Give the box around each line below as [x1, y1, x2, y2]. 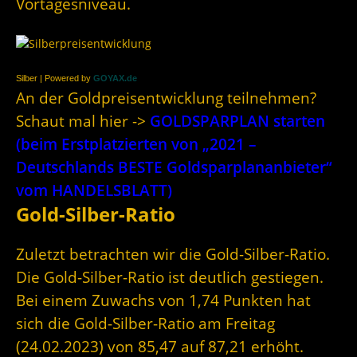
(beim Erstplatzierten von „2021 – [16, 134, 257, 155]
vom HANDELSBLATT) [16, 180, 172, 201]
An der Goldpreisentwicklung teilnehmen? [16, 88, 316, 108]
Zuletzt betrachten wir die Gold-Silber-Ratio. [16, 244, 330, 265]
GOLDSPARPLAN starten [150, 111, 325, 131]
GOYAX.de [93, 73, 137, 84]
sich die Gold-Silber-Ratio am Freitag [16, 313, 275, 334]
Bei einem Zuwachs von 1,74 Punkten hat [16, 290, 311, 311]
